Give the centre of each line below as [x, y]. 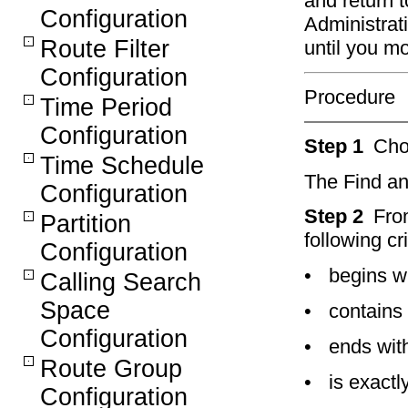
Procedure [350, 97]
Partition [86, 224]
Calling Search [121, 282]
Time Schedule [122, 166]
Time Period [106, 107]
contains [366, 311]
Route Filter [105, 49]
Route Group [111, 369]
